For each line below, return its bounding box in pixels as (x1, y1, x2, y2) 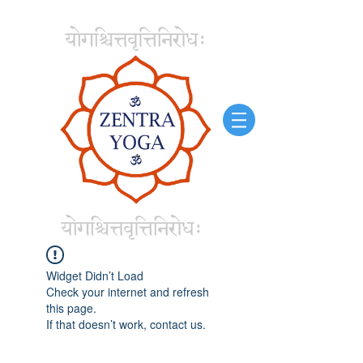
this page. (46, 300, 96, 316)
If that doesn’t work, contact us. (46, 316, 206, 332)
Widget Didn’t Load (46, 267, 143, 284)
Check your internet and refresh (46, 284, 209, 300)
